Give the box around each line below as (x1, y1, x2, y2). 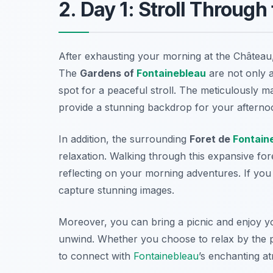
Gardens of (80, 66, 136, 79)
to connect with (58, 249, 133, 262)
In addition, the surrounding (58, 132, 190, 145)
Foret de (190, 132, 233, 145)
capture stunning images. (58, 183, 174, 196)
